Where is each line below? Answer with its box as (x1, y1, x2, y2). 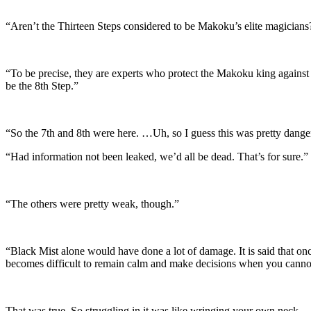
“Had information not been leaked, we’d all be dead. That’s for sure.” (6, 150, 308, 162)
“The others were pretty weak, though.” (6, 197, 179, 210)
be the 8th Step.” (6, 79, 78, 92)
